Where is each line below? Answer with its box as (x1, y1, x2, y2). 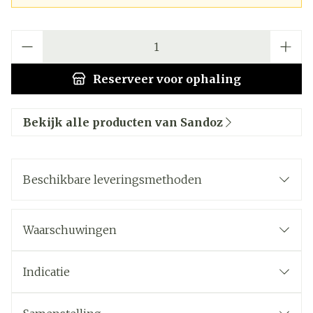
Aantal (10, 30, 45, 44)
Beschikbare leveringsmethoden (23, 173, 202, 187)
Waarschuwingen (23, 223, 117, 237)
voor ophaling (154, 72, 241, 86)
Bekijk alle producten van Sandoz (23, 115, 223, 129)
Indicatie (23, 265, 70, 279)
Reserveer (93, 72, 154, 86)
